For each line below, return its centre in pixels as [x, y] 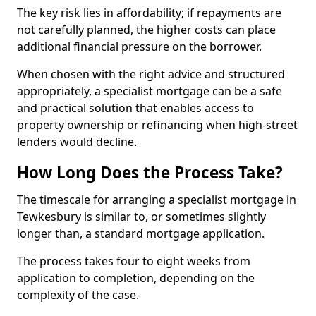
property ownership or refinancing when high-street [157, 125]
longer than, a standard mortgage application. [142, 233]
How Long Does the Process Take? [150, 172]
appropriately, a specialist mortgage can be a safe [150, 91]
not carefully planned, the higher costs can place [146, 30]
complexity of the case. [79, 295]
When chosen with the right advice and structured [151, 74]
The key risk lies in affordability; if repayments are [149, 13]
